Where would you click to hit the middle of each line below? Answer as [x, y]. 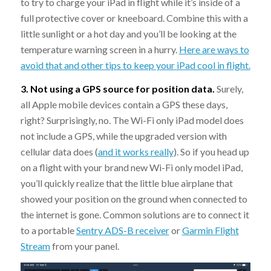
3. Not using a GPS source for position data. [118, 89]
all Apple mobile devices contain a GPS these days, [124, 105]
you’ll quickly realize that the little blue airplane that [126, 183]
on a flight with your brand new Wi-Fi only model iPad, [131, 168]
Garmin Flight [210, 230]
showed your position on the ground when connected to [134, 199]
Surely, [230, 89]
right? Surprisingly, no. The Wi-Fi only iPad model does [132, 120]
